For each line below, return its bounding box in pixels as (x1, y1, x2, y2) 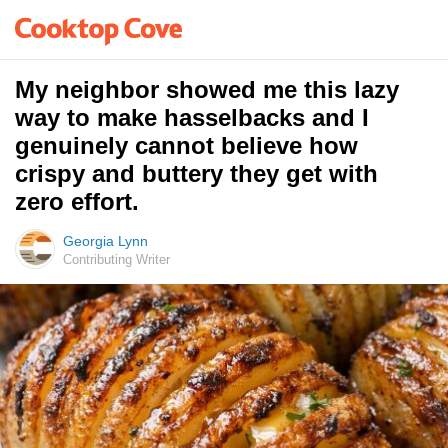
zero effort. (15, 188, 139, 215)
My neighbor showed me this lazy (15, 76, 399, 103)
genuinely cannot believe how (15, 132, 358, 159)
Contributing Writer (63, 252, 170, 267)
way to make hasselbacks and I (15, 104, 369, 131)
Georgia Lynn (63, 233, 148, 249)
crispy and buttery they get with (15, 160, 378, 187)
